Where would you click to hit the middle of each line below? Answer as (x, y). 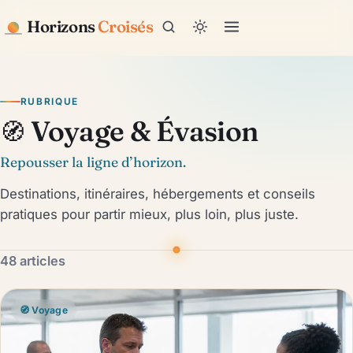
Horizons (61, 26)
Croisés (124, 26)
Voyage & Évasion (141, 131)
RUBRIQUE (49, 102)
